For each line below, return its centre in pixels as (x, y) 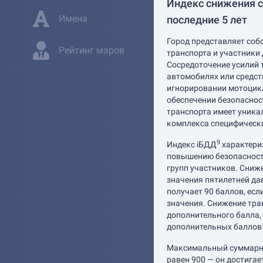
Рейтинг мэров (91, 50)
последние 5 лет (207, 20)
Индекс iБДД (192, 144)
